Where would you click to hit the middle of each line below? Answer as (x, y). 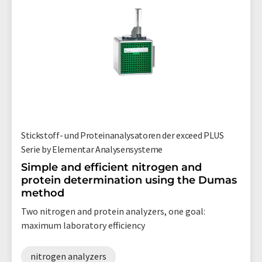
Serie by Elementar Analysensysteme (92, 149)
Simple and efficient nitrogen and (111, 167)
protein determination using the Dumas (129, 180)
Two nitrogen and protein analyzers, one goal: (113, 211)
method (43, 193)
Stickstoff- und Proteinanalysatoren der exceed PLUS (123, 135)
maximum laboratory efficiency (83, 225)
